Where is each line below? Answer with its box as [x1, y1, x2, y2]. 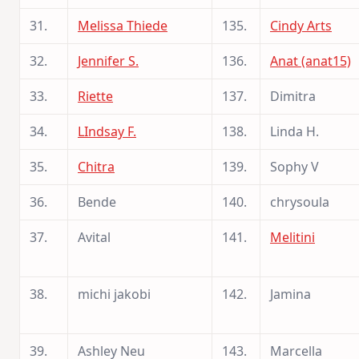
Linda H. [270, 122, 319, 140]
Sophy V [270, 157, 319, 175]
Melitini [270, 228, 315, 246]
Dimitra [270, 87, 316, 105]
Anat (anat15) [270, 51, 351, 70]
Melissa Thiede [78, 16, 167, 34]
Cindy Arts [270, 16, 332, 34]
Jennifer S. [78, 51, 139, 70]
